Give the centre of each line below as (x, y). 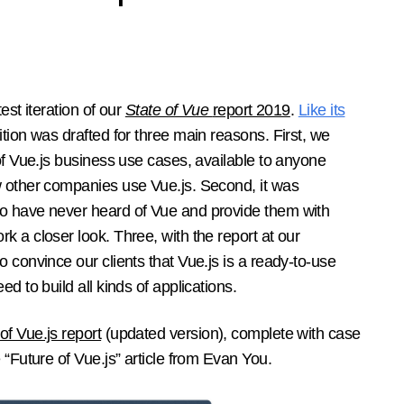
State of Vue (169, 110)
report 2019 (251, 110)
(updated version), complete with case (231, 334)
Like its (321, 110)
